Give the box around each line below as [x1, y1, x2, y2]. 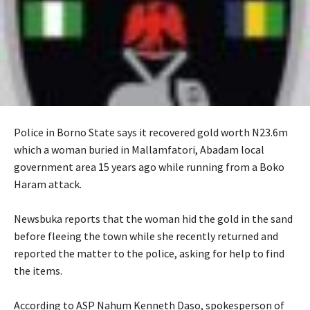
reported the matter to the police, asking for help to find [14, 246, 284, 260]
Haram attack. [14, 176, 82, 191]
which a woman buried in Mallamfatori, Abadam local [14, 142, 264, 156]
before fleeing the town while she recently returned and [14, 228, 278, 243]
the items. [14, 263, 62, 277]
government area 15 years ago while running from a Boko [14, 159, 284, 174]
